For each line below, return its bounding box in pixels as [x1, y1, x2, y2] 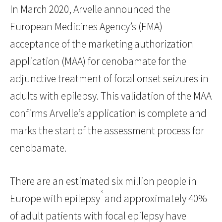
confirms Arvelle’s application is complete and [10, 107, 207, 120]
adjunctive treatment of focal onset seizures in [10, 72, 209, 86]
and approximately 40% [103, 192, 207, 206]
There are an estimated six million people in [10, 174, 197, 188]
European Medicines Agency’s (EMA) [10, 20, 163, 34]
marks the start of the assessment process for [10, 124, 204, 138]
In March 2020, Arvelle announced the [10, 2, 170, 16]
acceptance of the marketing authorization [10, 37, 193, 51]
